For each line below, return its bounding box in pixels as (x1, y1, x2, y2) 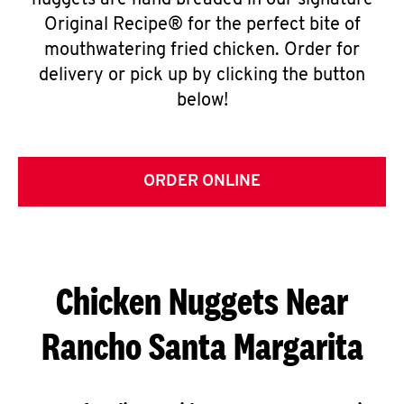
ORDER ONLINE (143, 173, 261, 190)
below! (176, 92, 228, 110)
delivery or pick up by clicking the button (39, 67, 365, 85)
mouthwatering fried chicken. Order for (44, 41, 360, 60)
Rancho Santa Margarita (41, 324, 363, 368)
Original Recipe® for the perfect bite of (43, 16, 361, 34)
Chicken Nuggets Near (56, 279, 348, 323)
